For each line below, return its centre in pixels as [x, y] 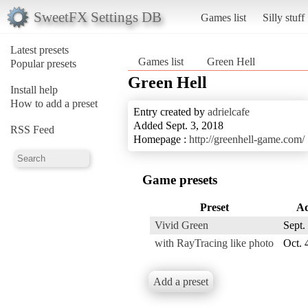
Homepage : [161, 139]
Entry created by [170, 111]
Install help [34, 89]
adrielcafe [229, 111]
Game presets [180, 179]
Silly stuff [283, 17]
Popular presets [43, 63]
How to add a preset [54, 103]
